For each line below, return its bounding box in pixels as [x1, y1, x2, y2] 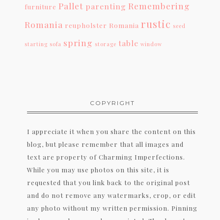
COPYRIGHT [90, 99, 135, 107]
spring [63, 36, 93, 48]
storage [95, 40, 116, 48]
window [140, 40, 162, 48]
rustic [141, 17, 171, 30]
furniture [25, 1, 56, 11]
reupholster [65, 20, 107, 29]
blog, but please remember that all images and [27, 139, 184, 148]
